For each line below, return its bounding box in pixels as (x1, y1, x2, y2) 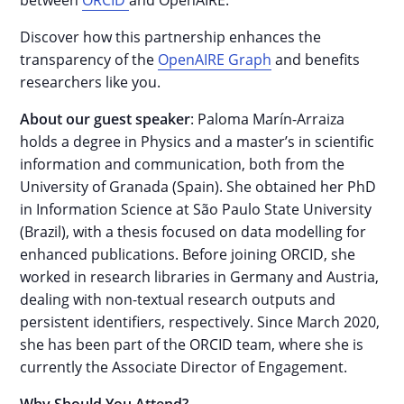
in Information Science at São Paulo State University (20, 199, 372, 219)
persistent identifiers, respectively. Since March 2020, (20, 312, 381, 332)
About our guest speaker (20, 109, 191, 129)
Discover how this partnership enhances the (20, 27, 322, 47)
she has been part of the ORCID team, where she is (20, 335, 364, 354)
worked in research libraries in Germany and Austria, (20, 267, 380, 287)
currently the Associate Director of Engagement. (20, 357, 348, 377)
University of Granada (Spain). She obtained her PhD (20, 177, 377, 197)
